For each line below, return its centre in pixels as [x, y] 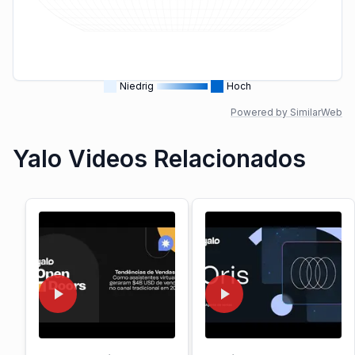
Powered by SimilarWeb [286, 112]
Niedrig [137, 86]
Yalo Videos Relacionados [159, 158]
